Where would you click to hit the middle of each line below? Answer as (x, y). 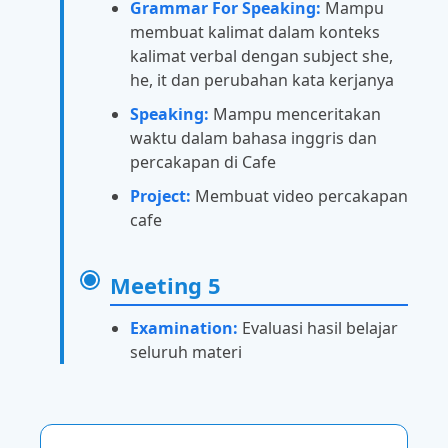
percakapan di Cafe (203, 162)
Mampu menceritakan (295, 114)
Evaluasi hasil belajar (318, 328)
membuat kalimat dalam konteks (255, 32)
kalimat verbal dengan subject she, (261, 56)
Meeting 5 (165, 285)
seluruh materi (186, 352)
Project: (160, 196)
